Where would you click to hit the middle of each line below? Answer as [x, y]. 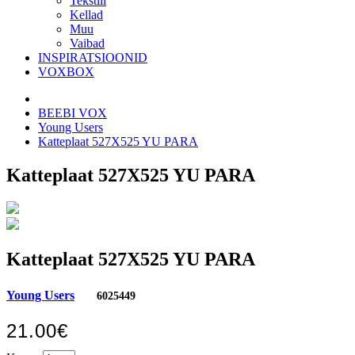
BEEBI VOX [73, 113]
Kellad [86, 14]
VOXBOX [66, 71]
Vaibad [87, 43]
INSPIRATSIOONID [93, 57]
